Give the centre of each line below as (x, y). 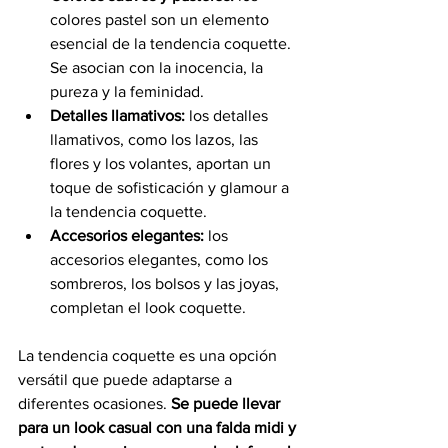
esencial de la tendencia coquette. (172, 43)
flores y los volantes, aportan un (162, 163)
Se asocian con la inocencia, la (158, 67)
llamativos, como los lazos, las (156, 139)
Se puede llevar (227, 403)
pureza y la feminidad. (129, 91)
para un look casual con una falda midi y (159, 427)
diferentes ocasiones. (94, 403)
